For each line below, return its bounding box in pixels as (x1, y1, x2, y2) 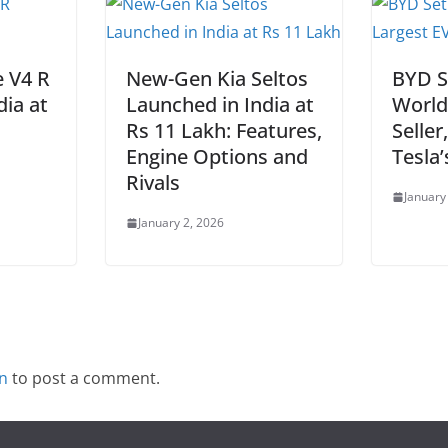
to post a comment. (8, 367, 160, 390)
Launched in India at (126, 91, 314, 119)
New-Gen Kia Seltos (126, 65, 308, 93)
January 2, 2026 (138, 214, 224, 232)
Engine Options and (126, 143, 308, 171)
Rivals (126, 169, 180, 197)
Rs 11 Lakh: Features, (126, 117, 322, 145)
